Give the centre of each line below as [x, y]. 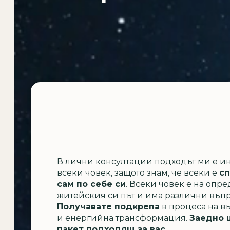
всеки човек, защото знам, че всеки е [138, 172]
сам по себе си [92, 184]
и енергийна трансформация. [123, 218]
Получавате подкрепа [109, 206]
